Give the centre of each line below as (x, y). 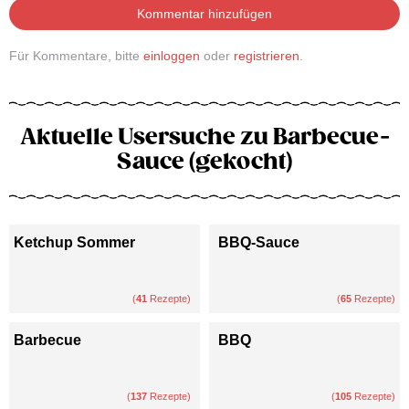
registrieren (267, 55)
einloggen (172, 55)
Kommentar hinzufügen (204, 13)
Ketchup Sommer (74, 242)
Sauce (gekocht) (204, 161)
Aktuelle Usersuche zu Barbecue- (204, 136)
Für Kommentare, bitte (76, 55)
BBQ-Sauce (259, 242)
